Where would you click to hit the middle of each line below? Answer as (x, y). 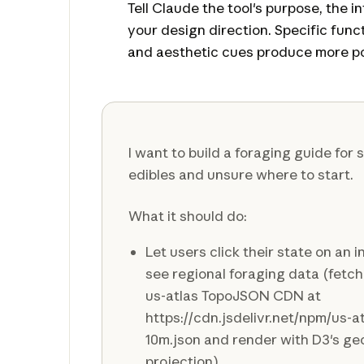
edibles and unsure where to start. (241, 174)
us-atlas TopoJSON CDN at (233, 295)
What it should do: (188, 215)
